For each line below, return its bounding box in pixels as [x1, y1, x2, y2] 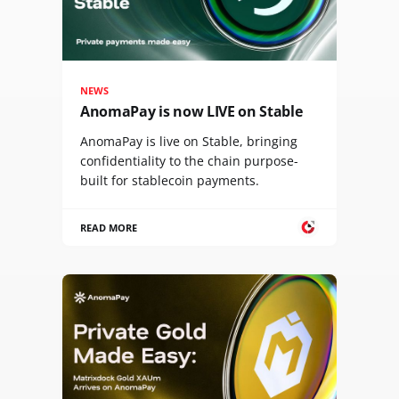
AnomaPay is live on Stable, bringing [80, 132, 297, 150]
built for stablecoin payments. [80, 171, 259, 189]
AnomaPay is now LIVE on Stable [80, 101, 303, 121]
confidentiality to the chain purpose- [80, 151, 298, 169]
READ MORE [80, 220, 138, 234]
